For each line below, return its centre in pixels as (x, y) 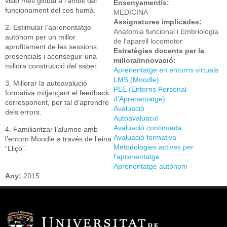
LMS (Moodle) (136, 80)
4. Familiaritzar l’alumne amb (51, 129)
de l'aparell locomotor (148, 41)
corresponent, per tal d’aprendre (57, 102)
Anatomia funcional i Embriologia (166, 31)
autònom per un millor (40, 37)
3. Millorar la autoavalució (46, 83)
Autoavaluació (136, 118)
